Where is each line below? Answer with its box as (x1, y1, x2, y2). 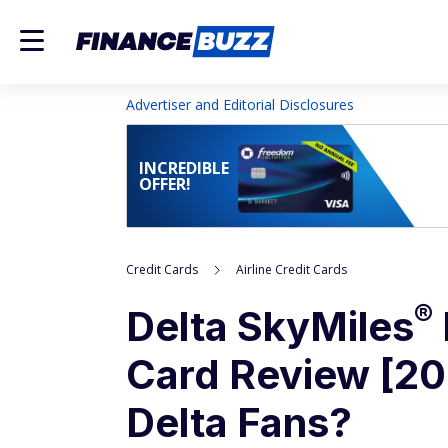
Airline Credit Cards (236, 261, 347, 278)
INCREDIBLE (139, 157, 229, 179)
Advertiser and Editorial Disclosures (126, 95, 354, 114)
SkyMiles (237, 302, 414, 351)
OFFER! (139, 173, 191, 195)
